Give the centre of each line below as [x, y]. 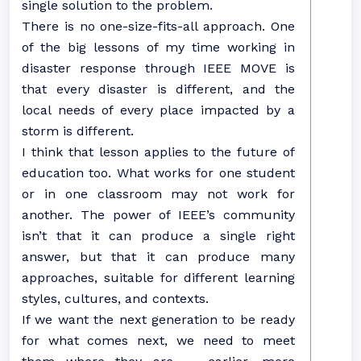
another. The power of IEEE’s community [158, 215]
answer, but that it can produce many [158, 257]
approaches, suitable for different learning [158, 278]
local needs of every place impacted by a [158, 110]
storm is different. [82, 131]
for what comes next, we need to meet [158, 340]
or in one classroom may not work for [158, 194]
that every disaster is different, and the [158, 89]
